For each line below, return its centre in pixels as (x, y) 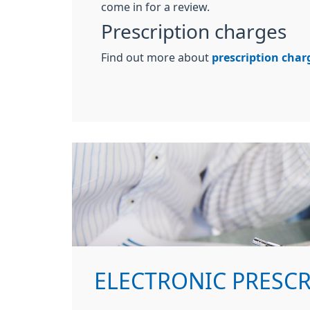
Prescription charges (194, 32)
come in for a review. (155, 7)
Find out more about (156, 57)
